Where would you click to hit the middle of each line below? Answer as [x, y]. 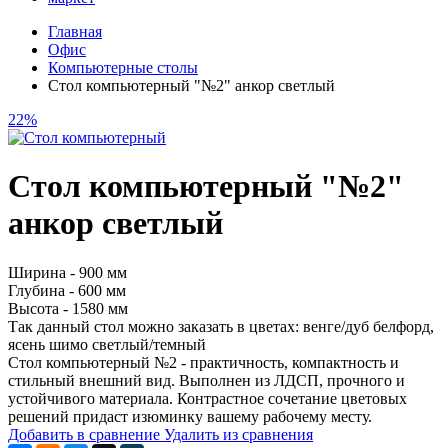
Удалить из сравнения [238, 434]
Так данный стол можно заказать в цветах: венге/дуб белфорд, [221, 326]
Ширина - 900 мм [67, 272]
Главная [75, 31]
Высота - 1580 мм [68, 308]
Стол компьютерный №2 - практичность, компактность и [203, 362]
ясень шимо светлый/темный [107, 344]
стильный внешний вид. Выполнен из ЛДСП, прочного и [206, 380]
